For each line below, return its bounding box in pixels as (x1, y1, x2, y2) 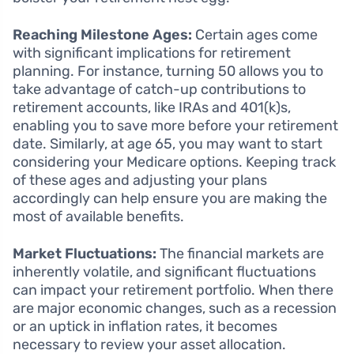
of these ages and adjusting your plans (13, 171, 267, 190)
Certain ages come (192, 26, 318, 44)
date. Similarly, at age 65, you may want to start (13, 135, 322, 153)
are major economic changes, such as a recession (13, 299, 337, 318)
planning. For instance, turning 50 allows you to (13, 62, 323, 81)
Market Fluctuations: (13, 245, 156, 263)
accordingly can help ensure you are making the (13, 190, 327, 208)
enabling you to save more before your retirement (13, 117, 338, 135)
